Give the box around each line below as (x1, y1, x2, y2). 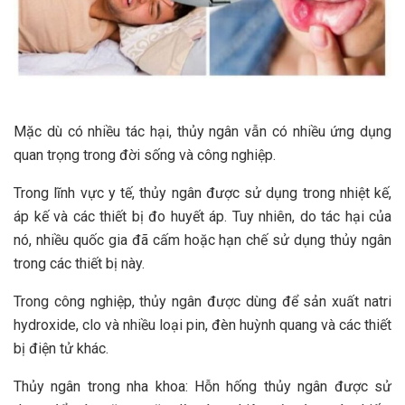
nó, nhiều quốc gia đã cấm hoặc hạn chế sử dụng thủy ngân (14, 231, 391, 249)
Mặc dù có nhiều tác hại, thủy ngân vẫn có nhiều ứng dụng (14, 122, 391, 140)
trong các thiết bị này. (14, 254, 145, 272)
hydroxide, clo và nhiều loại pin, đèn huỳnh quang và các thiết (14, 316, 391, 334)
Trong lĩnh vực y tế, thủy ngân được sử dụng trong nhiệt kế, (14, 184, 391, 202)
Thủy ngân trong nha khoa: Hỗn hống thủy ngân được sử (14, 377, 391, 395)
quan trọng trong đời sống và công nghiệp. (14, 146, 276, 164)
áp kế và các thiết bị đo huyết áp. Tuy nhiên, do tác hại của (14, 207, 391, 225)
